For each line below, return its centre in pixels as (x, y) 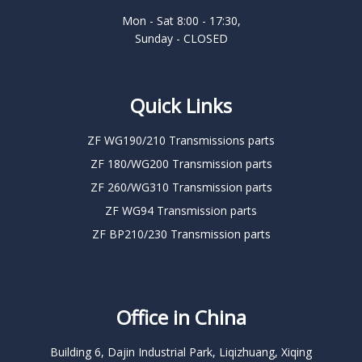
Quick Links (181, 105)
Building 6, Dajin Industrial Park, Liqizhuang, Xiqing (181, 351)
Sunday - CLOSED (181, 38)
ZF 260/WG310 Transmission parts (181, 187)
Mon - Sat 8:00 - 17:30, (181, 20)
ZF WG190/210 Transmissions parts (181, 140)
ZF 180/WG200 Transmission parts (181, 163)
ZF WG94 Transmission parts (181, 210)
